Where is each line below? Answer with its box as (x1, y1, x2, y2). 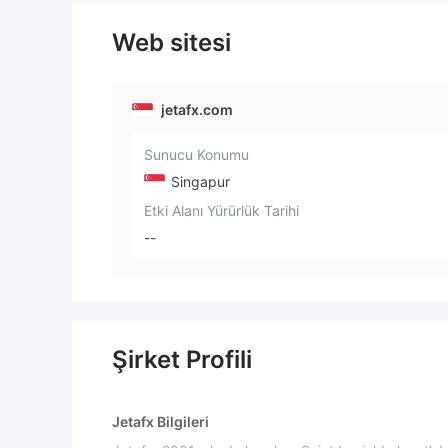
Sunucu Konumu (144, 146, 249, 163)
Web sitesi (112, 28, 231, 57)
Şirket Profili (112, 345, 252, 375)
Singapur (167, 172, 230, 190)
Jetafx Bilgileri (112, 413, 209, 431)
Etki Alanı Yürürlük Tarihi (144, 201, 299, 219)
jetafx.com (161, 101, 233, 118)
